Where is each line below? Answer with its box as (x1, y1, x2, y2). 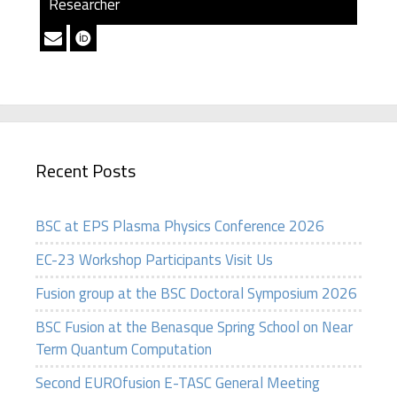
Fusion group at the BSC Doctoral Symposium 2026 (35, 282, 357, 306)
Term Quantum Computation (35, 338, 212, 362)
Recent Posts (35, 157, 136, 185)
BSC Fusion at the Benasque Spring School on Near (35, 315, 353, 339)
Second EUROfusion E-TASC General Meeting (35, 371, 320, 395)
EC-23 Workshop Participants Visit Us (35, 248, 273, 272)
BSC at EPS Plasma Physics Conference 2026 (35, 214, 324, 238)
